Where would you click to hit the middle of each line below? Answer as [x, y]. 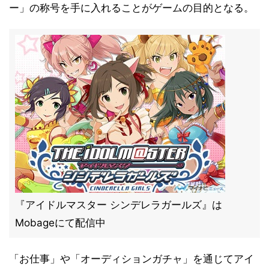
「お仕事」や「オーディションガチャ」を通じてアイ [131, 259]
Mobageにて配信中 [60, 223]
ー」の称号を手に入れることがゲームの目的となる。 [131, 8]
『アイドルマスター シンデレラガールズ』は [119, 205]
